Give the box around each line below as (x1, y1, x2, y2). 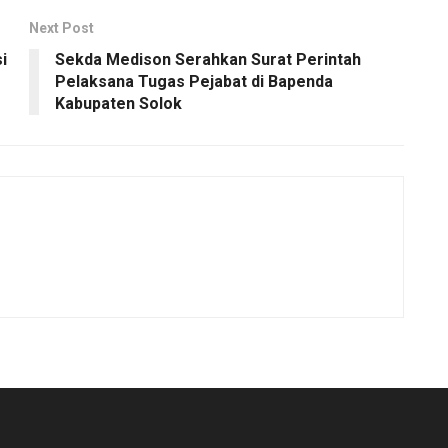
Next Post (29, 19, 94, 36)
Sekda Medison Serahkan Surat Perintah (55, 49, 361, 69)
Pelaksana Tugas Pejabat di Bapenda (55, 71, 333, 91)
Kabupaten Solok (55, 93, 182, 113)
